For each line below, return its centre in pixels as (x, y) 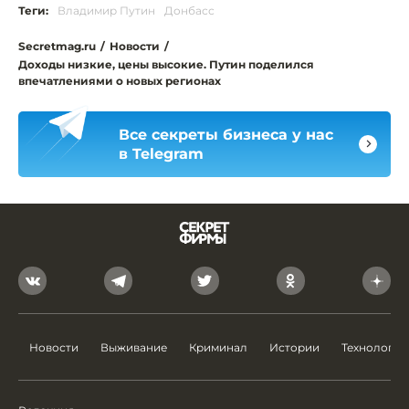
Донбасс (189, 10)
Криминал (218, 347)
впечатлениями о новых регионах (120, 80)
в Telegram (161, 153)
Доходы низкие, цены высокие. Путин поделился (166, 64)
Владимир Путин (106, 10)
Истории (294, 347)
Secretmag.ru (57, 46)
